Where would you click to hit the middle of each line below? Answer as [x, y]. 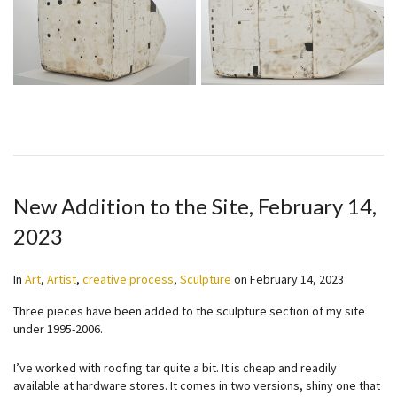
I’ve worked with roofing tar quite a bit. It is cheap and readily [175, 368]
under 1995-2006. [58, 329]
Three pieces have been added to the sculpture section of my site [189, 311]
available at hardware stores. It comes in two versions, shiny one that [197, 385]
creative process [128, 279]
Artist [62, 279]
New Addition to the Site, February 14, [195, 206]
